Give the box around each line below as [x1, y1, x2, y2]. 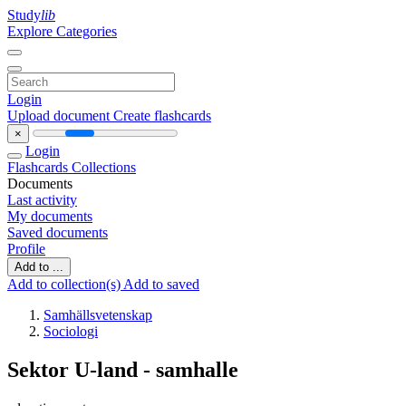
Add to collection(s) [7, 276, 123, 292]
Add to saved [123, 276, 199, 292]
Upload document [7, 108, 113, 123]
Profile [7, 241, 45, 256]
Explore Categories [7, 24, 117, 39]
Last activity [7, 192, 77, 208]
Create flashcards [113, 108, 211, 123]
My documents [7, 208, 92, 224]
